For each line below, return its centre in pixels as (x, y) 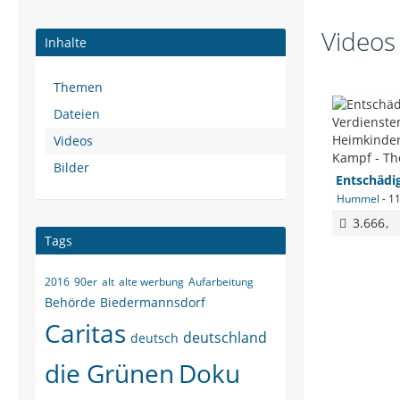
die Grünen (109, 373)
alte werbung (151, 282)
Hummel (358, 199)
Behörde (70, 302)
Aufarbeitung (221, 282)
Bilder (71, 167)
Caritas (85, 333)
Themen (78, 87)
